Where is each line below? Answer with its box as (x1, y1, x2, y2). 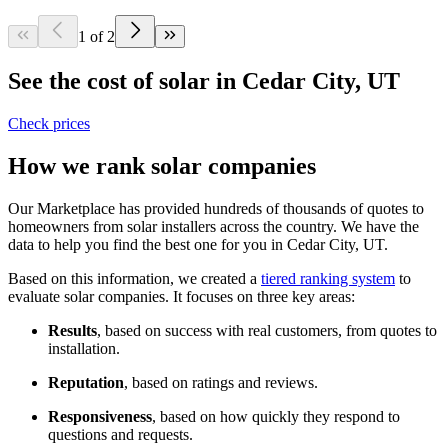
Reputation (48, 373, 124, 391)
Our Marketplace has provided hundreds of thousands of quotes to (8, 199, 424, 217)
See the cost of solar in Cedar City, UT (8, 68, 400, 95)
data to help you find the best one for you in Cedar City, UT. (8, 235, 392, 253)
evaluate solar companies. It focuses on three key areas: (8, 287, 355, 305)
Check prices (8, 115, 90, 133)
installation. (48, 339, 124, 357)
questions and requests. (48, 425, 197, 443)
